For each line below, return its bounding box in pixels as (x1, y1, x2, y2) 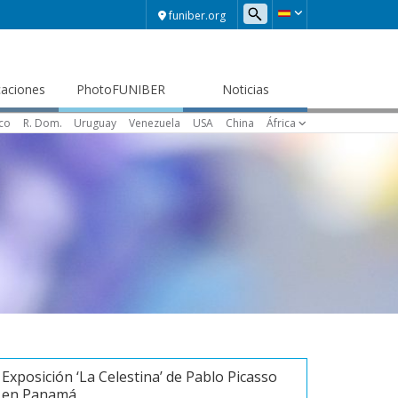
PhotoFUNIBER (76, 81, 165, 98)
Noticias (221, 81, 269, 98)
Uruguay (74, 115, 117, 131)
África (266, 115, 296, 131)
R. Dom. (22, 115, 62, 131)
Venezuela (129, 115, 181, 131)
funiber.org (169, 7, 226, 23)
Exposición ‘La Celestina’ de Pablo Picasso (2, 366, 277, 386)
